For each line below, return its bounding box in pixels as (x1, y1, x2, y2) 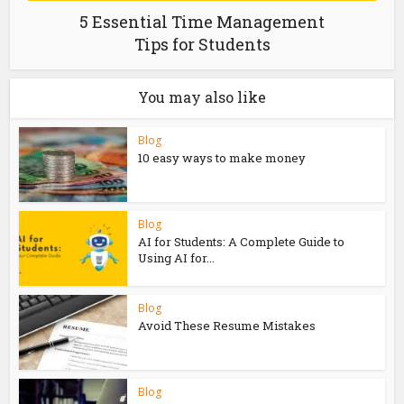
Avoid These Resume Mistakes (138, 317, 317, 334)
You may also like (138, 87, 266, 107)
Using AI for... (138, 250, 216, 267)
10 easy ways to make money (138, 150, 307, 167)
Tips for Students (133, 33, 271, 56)
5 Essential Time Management (79, 11, 325, 33)
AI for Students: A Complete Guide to (138, 234, 345, 251)
